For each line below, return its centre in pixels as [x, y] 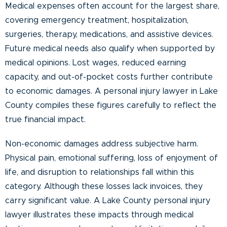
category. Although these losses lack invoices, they [104, 186]
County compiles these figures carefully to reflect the [111, 105]
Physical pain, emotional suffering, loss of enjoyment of [111, 158]
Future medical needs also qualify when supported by [110, 48]
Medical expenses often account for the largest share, [112, 6]
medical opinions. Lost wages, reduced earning [96, 63]
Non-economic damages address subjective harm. [102, 144]
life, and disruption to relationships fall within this [100, 172]
